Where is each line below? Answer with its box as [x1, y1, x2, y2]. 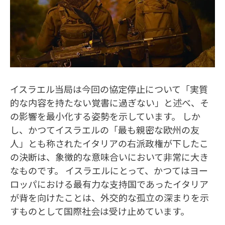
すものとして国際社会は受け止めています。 [10, 204, 189, 217]
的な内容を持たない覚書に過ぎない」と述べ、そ [10, 95, 209, 109]
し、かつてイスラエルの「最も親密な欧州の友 [10, 123, 199, 136]
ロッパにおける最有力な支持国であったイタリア [10, 177, 208, 190]
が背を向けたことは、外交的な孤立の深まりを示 [10, 190, 209, 204]
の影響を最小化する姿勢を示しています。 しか [10, 109, 200, 123]
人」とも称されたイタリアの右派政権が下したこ [10, 136, 208, 150]
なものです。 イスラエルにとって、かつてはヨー [10, 163, 208, 177]
